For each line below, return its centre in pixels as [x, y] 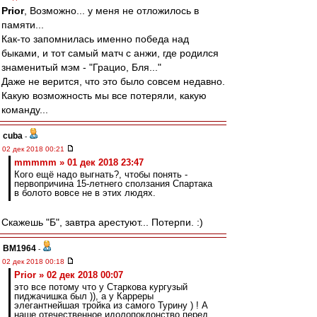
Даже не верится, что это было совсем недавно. [113, 81]
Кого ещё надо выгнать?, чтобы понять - [101, 174]
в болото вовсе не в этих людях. [85, 193]
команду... [25, 110]
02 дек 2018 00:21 [34, 149]
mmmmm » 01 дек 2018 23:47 [79, 162]
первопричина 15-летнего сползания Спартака [113, 184]
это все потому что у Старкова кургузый [101, 287]
